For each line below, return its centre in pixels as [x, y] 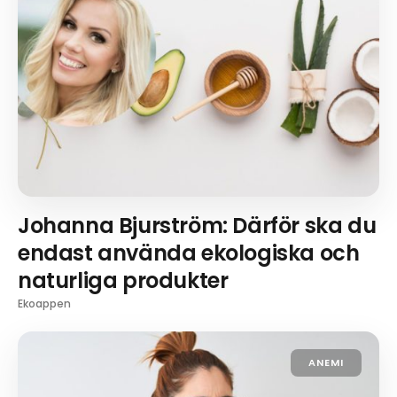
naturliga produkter [123, 281]
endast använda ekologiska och [189, 253]
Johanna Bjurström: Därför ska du [197, 226]
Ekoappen [44, 304]
